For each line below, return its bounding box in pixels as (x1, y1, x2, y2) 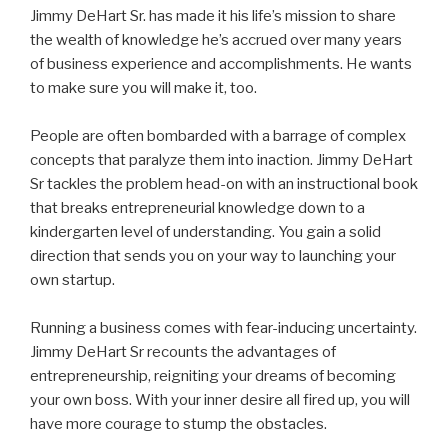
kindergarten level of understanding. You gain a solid (30, 222, 381, 241)
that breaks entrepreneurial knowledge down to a (30, 198, 365, 217)
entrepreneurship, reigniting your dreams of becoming (30, 366, 396, 385)
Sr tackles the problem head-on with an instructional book (30, 174, 418, 193)
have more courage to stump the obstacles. (30, 414, 327, 433)
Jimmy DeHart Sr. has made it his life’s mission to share (30, 6, 396, 25)
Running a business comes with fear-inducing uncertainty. (30, 318, 417, 337)
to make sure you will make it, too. (30, 78, 257, 97)
